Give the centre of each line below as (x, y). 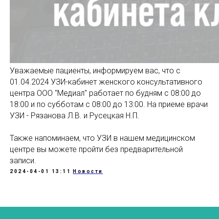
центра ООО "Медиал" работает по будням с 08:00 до (105, 93)
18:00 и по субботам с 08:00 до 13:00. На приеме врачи (109, 104)
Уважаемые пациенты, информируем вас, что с (95, 71)
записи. (23, 161)
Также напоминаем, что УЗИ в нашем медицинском (102, 138)
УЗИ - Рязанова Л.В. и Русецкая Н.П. (75, 116)
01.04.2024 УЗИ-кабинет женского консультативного (106, 82)
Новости (88, 171)
